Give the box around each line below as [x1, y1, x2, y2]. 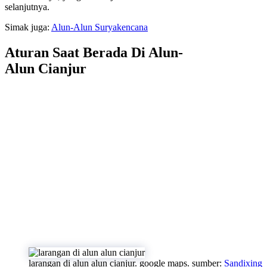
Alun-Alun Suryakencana [51, 21, 148, 32]
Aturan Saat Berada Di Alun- [5, 44, 183, 60]
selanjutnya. [5, 1, 49, 12]
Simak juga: [5, 21, 51, 32]
